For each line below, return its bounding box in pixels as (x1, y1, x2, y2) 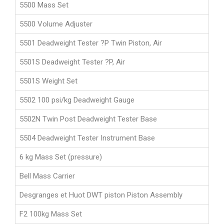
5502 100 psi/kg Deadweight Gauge (19, 95, 134, 105)
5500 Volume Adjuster (19, 19, 92, 29)
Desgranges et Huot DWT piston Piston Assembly (19, 190, 182, 200)
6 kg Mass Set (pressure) (19, 152, 102, 162)
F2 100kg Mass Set (19, 209, 82, 219)
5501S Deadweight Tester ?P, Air (19, 57, 125, 67)
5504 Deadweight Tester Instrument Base (19, 133, 155, 143)
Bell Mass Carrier (19, 171, 75, 181)
